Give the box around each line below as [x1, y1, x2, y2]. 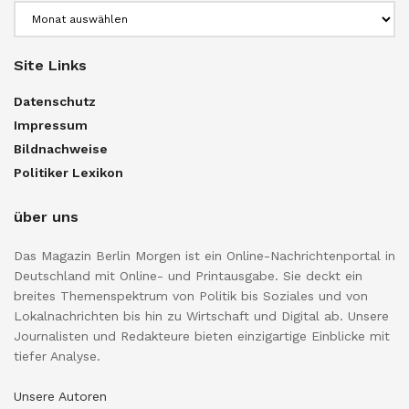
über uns [14, 207, 79, 225]
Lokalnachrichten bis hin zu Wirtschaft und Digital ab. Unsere [14, 308, 389, 323]
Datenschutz [14, 93, 96, 109]
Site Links [14, 56, 87, 74]
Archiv [13, 2, 49, 17]
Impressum [14, 117, 88, 132]
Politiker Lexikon [14, 164, 123, 180]
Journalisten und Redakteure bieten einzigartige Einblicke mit [14, 328, 390, 343]
